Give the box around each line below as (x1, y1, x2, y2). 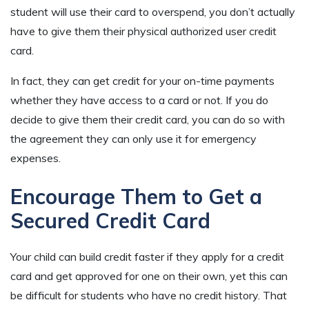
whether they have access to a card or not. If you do (10, 93, 268, 108)
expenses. (10, 151, 61, 166)
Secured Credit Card (10, 208, 210, 235)
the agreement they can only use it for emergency (10, 132, 257, 146)
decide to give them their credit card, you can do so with (10, 112, 285, 127)
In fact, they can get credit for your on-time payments (10, 74, 275, 88)
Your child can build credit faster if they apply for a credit (10, 250, 284, 264)
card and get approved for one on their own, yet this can (10, 269, 288, 283)
